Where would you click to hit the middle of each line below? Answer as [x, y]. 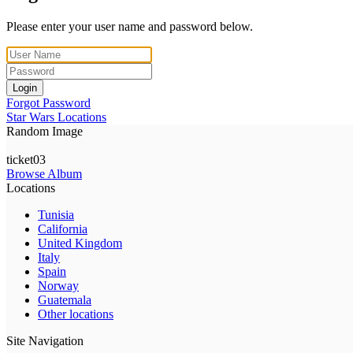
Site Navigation [45, 340]
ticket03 [26, 159]
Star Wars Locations [56, 117]
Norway [58, 285]
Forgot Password [48, 102]
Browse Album [44, 173]
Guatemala [65, 299]
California [63, 229]
